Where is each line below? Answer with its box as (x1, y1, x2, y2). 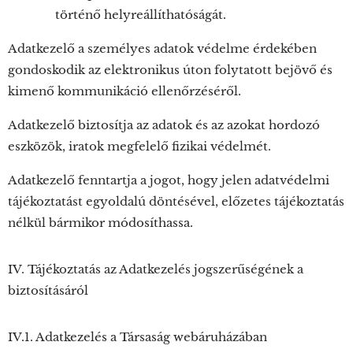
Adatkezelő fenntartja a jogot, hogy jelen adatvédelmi (8, 173, 329, 188)
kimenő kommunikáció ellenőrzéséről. (8, 84, 241, 98)
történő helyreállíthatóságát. (55, 7, 226, 22)
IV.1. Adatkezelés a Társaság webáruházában (8, 329, 267, 344)
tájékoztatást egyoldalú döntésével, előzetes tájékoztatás (8, 194, 344, 209)
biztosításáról (8, 283, 88, 298)
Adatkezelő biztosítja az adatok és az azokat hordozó (8, 117, 320, 132)
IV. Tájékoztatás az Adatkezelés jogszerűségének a (8, 262, 303, 277)
